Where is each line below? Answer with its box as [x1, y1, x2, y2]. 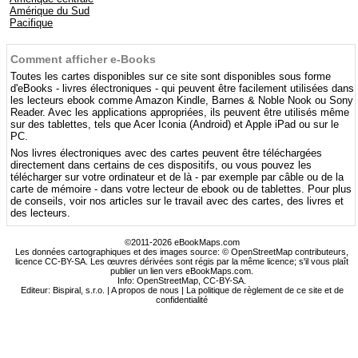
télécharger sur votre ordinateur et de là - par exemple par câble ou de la [10, 171, 344, 183]
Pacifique [10, 17, 54, 29]
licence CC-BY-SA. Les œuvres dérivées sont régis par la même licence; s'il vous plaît [15, 257, 349, 266]
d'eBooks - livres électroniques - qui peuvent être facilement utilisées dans [10, 82, 355, 94]
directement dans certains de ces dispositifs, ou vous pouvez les [10, 159, 312, 171]
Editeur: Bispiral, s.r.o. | [20, 285, 111, 295]
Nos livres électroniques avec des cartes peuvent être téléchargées [10, 147, 323, 159]
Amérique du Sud [10, 5, 90, 17]
